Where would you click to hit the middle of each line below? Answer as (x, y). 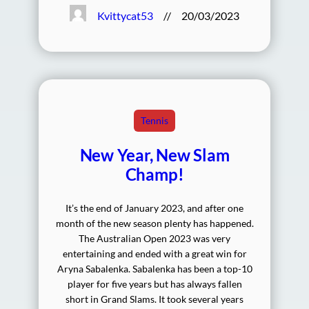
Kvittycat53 (126, 15)
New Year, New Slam (154, 155)
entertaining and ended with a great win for (154, 254)
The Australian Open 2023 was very (154, 239)
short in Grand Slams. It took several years (154, 299)
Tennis (154, 121)
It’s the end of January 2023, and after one (154, 208)
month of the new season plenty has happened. (154, 223)
